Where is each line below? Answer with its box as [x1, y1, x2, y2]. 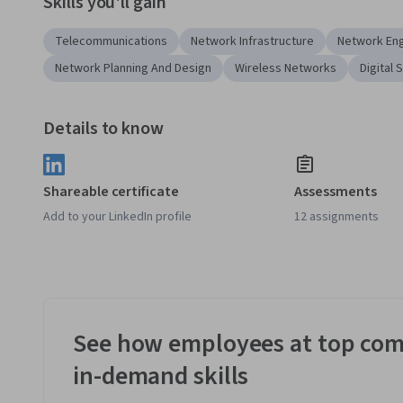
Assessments [294, 182, 377, 202]
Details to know [43, 116, 165, 142]
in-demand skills [73, 358, 249, 395]
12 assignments [294, 208, 380, 227]
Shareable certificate [43, 182, 179, 202]
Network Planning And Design [55, 59, 211, 78]
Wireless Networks [235, 59, 336, 78]
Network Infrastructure [191, 32, 314, 51]
